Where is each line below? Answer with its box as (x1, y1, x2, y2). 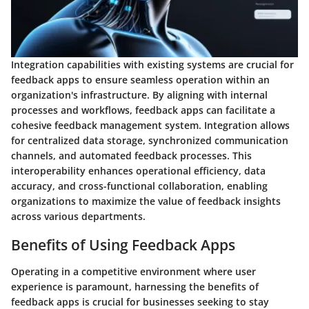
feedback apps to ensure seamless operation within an (11, 73, 270, 87)
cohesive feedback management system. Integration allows (11, 119, 290, 132)
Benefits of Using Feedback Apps (11, 235, 235, 255)
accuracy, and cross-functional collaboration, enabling (11, 179, 268, 193)
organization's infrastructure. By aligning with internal (11, 88, 268, 102)
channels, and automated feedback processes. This (11, 149, 252, 163)
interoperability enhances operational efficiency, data (11, 164, 266, 178)
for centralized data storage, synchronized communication (11, 134, 288, 148)
